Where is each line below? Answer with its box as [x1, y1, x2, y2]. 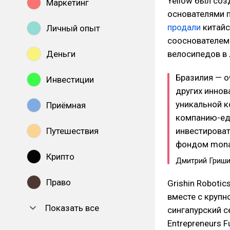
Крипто [46, 151, 74, 162]
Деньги [46, 49, 75, 59]
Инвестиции [46, 74, 94, 85]
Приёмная [46, 100, 86, 110]
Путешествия [46, 126, 99, 136]
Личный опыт [46, 23, 100, 33]
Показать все [45, 203, 99, 213]
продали [167, 22, 201, 32]
